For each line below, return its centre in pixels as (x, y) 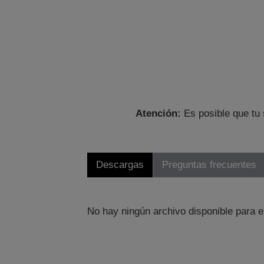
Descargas (120, 165)
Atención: (159, 114)
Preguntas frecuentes (209, 165)
